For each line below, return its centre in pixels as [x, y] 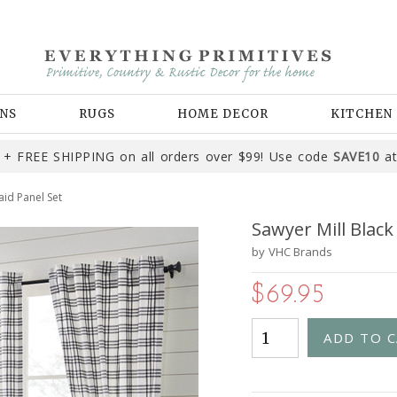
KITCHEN [362, 114]
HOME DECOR [223, 114]
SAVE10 [357, 156]
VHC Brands [300, 252]
